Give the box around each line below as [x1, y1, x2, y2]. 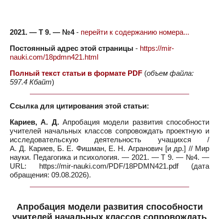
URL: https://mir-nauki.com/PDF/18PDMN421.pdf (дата [10, 162, 209, 170]
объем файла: [147, 69, 194, 77]
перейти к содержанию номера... [81, 28, 189, 36]
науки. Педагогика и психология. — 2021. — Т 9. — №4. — [10, 153, 209, 161]
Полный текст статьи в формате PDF [10, 69, 142, 77]
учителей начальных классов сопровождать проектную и [10, 127, 209, 135]
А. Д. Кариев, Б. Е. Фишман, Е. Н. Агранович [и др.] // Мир [10, 144, 209, 153]
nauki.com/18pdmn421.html [10, 53, 98, 61]
